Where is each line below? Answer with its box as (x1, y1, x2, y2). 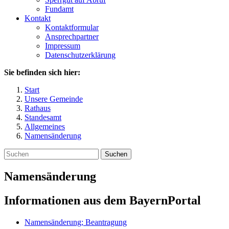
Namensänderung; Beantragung (25, 217, 127, 226)
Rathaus (25, 104, 51, 112)
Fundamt (45, 5, 74, 13)
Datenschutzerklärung (45, 51, 116, 59)
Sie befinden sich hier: (4, 68, 80, 77)
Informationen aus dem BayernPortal (4, 193, 201, 207)
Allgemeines (25, 122, 65, 131)
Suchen (105, 150, 127, 158)
